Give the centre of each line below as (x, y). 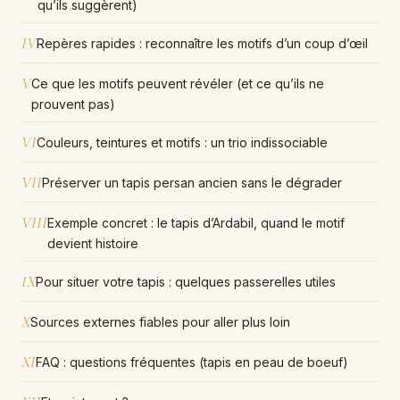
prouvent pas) (73, 104)
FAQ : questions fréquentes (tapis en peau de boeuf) (192, 362)
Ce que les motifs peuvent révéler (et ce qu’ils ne (178, 83)
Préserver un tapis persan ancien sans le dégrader (192, 182)
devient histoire (93, 243)
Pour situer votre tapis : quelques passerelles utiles (186, 281)
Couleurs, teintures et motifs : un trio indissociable (182, 142)
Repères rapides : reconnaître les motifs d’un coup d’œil (202, 43)
